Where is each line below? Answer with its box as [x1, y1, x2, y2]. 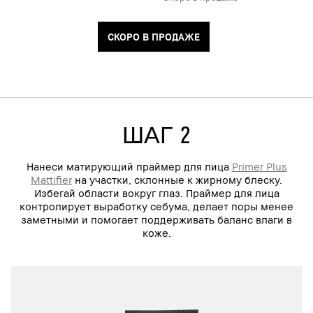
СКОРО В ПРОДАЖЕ [108, 30, 201, 43]
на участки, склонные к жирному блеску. [72, 173, 282, 186]
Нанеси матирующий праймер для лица [26, 160, 232, 173]
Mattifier [31, 173, 72, 186]
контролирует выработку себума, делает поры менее [20, 200, 293, 212]
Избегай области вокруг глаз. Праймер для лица [34, 187, 279, 199]
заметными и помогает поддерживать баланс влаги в [21, 213, 292, 226]
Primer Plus [231, 160, 287, 173]
